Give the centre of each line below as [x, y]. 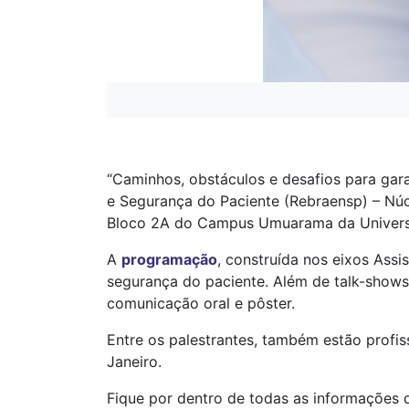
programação [169, 259]
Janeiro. [134, 362]
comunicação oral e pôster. [201, 303]
